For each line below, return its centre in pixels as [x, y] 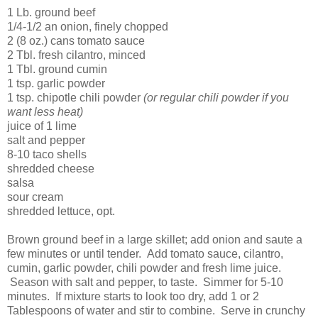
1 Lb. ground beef [51, 13]
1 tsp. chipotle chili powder [75, 98]
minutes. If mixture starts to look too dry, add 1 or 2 [133, 297]
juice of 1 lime [42, 126]
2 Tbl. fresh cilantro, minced [76, 55]
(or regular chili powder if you [216, 98]
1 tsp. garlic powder [56, 84]
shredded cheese [51, 169]
